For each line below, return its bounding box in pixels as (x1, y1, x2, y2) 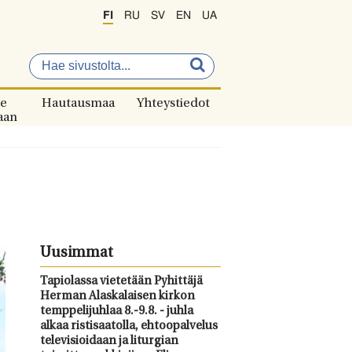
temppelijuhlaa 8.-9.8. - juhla (39, 306, 193, 317)
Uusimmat (39, 246, 113, 261)
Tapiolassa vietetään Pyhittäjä (39, 276, 203, 288)
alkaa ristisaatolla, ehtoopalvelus (39, 321, 218, 332)
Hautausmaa (42, 97, 115, 110)
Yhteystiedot (137, 97, 210, 110)
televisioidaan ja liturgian (39, 335, 178, 347)
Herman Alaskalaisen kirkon (39, 291, 195, 302)
